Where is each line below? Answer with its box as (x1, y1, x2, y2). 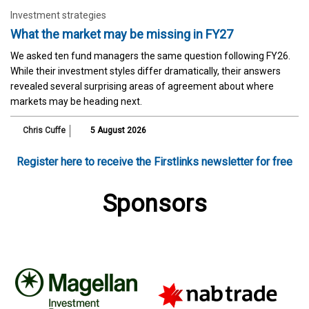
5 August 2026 (88, 125, 146, 135)
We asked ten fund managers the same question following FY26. (10, 50, 290, 61)
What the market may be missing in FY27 (10, 26, 233, 41)
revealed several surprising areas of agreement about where (10, 80, 274, 92)
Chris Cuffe (23, 125, 66, 135)
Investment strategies (10, 9, 106, 21)
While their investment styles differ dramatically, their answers (10, 65, 281, 77)
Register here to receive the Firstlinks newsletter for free (17, 154, 292, 168)
